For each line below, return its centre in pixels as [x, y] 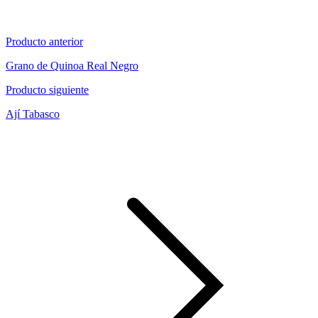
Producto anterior [44, 41]
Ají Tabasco [33, 114]
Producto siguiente [47, 89]
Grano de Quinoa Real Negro [72, 65]
